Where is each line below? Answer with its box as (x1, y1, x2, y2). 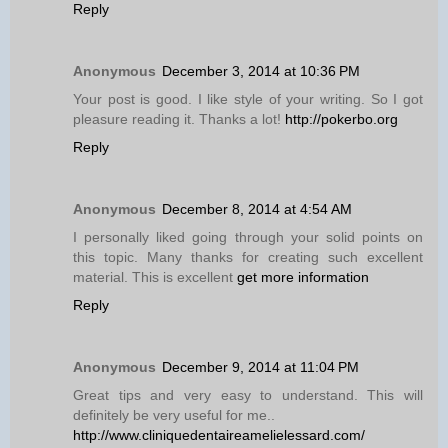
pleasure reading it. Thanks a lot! (73, 110, 285, 127)
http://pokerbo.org (285, 110, 398, 127)
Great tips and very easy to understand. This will (73, 386, 423, 403)
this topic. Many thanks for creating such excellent (73, 248, 423, 265)
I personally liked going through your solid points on (73, 228, 423, 245)
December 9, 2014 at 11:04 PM (162, 358, 359, 375)
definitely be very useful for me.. (73, 406, 275, 423)
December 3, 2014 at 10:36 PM (162, 62, 360, 79)
